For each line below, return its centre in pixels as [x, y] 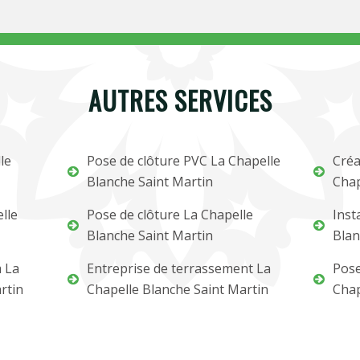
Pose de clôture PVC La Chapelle [184, 161]
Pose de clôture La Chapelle [170, 215]
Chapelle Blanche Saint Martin [178, 289]
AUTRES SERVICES [180, 100]
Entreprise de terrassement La [179, 268]
